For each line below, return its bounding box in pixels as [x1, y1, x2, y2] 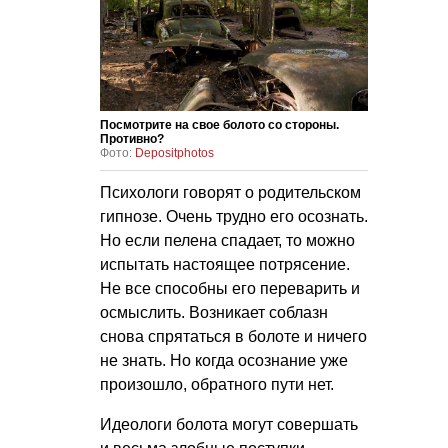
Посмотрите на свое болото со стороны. [100, 118, 339, 133]
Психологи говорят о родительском [100, 184, 361, 202]
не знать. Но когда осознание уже [100, 352, 348, 370]
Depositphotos [135, 146, 214, 161]
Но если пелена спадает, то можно [100, 232, 355, 250]
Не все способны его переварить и [100, 280, 360, 298]
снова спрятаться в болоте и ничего [100, 328, 367, 346]
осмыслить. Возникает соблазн [100, 304, 328, 322]
